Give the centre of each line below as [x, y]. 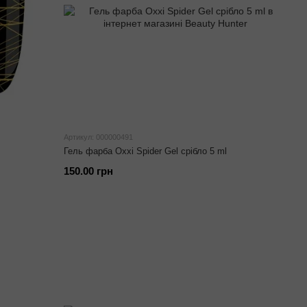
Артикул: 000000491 [99, 137]
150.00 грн [89, 171]
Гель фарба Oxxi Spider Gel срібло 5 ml [146, 151]
